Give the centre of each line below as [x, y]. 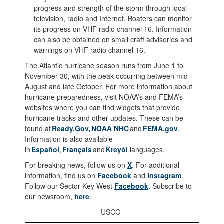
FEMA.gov [160, 128]
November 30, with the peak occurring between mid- [107, 76]
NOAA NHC [110, 128]
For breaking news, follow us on [76, 165]
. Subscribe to [170, 186]
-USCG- [112, 212]
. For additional [155, 165]
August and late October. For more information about [108, 86]
